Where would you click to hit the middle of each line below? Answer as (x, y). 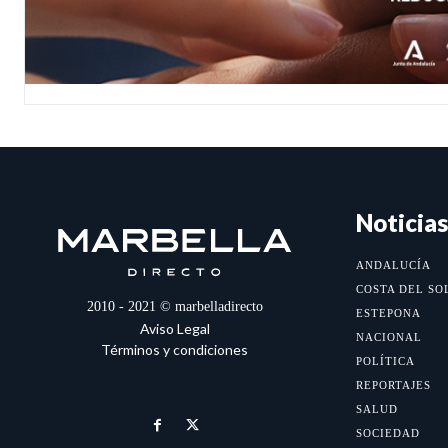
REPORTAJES (393, 385)
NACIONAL (388, 337)
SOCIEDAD (387, 433)
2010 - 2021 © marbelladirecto (174, 307)
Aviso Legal (174, 329)
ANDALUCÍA (393, 265)
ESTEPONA (388, 313)
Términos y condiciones (175, 350)
